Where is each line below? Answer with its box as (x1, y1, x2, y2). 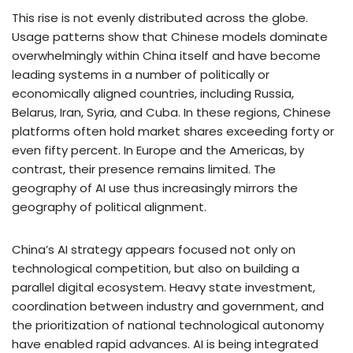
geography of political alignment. (12, 198, 206, 215)
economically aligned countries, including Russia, (12, 84, 294, 102)
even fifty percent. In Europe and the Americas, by (12, 141, 304, 158)
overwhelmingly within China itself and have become (12, 46, 321, 64)
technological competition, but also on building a (12, 259, 299, 277)
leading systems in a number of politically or (12, 65, 269, 83)
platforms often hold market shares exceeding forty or (12, 122, 334, 139)
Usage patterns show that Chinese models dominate (12, 28, 328, 45)
